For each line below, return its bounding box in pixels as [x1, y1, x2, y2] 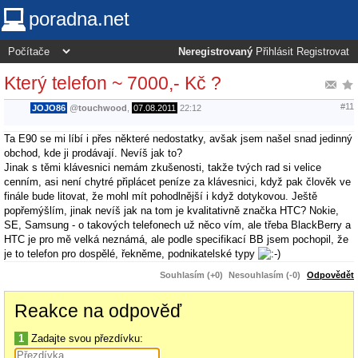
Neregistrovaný [178, 46, 253, 58]
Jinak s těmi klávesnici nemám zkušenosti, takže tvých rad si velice [4, 161, 321, 173]
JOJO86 [32, 103, 66, 113]
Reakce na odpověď [14, 300, 181, 321]
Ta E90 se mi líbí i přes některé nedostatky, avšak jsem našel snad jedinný [4, 132, 352, 145]
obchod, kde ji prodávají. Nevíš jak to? [4, 146, 182, 159]
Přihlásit [256, 46, 293, 58]
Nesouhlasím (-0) [229, 269, 300, 280]
